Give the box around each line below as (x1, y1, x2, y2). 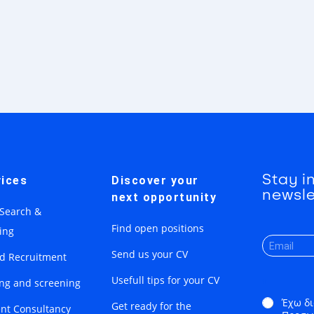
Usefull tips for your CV (111, 273, 220, 287)
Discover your (111, 173, 199, 187)
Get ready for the (111, 299, 192, 313)
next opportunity (111, 190, 217, 204)
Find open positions (111, 221, 205, 235)
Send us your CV (111, 247, 189, 261)
